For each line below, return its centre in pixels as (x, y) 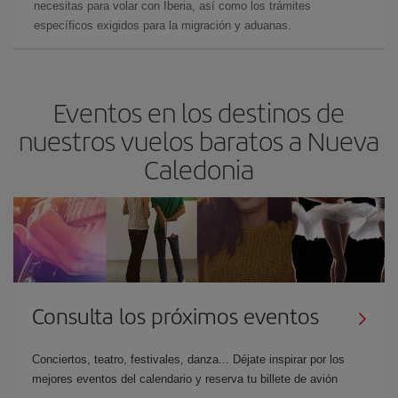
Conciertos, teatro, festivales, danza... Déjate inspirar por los (188, 359)
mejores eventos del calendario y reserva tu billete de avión (185, 378)
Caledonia (199, 168)
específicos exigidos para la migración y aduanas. (163, 25)
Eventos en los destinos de (199, 111)
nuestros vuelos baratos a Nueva (199, 140)
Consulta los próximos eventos (175, 315)
